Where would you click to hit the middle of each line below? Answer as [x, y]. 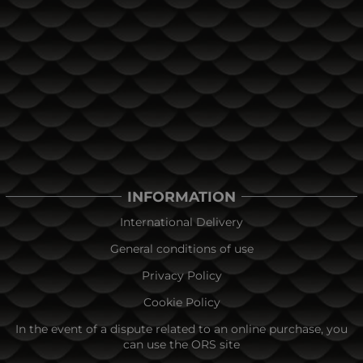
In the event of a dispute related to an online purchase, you [181, 329]
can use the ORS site [181, 344]
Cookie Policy [181, 302]
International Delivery [181, 222]
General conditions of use [181, 248]
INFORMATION [181, 196]
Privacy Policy [181, 275]
